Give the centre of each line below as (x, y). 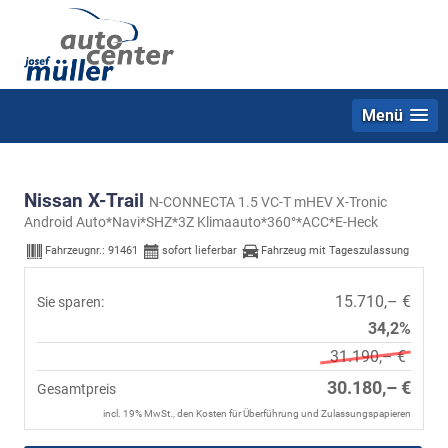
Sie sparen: (70, 301)
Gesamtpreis (76, 388)
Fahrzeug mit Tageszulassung (335, 251)
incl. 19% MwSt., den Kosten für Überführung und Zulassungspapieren (257, 413)
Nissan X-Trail (86, 200)
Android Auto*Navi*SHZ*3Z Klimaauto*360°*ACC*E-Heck (201, 221)
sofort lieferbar (199, 251)
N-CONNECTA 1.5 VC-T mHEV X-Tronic (268, 201)
